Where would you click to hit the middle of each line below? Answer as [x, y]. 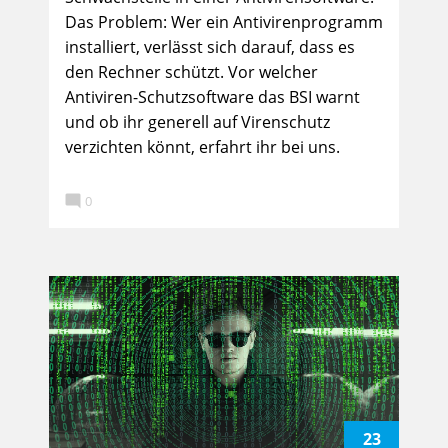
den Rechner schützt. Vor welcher [191, 72]
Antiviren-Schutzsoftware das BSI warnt [212, 97]
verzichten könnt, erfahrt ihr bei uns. [202, 147]
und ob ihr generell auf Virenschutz [197, 122]
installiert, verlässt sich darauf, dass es [210, 47]
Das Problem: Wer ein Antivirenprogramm [224, 22]
